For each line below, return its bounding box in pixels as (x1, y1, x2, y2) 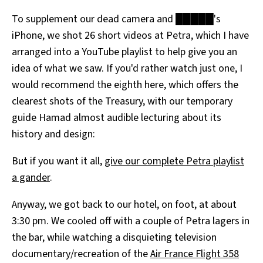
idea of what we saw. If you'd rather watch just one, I (12, 61, 242, 76)
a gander (12, 170, 50, 186)
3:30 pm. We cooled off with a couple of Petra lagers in (12, 214, 249, 229)
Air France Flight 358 (150, 247, 239, 262)
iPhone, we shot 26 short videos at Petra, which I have (12, 28, 249, 43)
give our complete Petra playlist (104, 154, 244, 169)
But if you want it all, (12, 154, 104, 169)
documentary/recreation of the (12, 247, 150, 262)
